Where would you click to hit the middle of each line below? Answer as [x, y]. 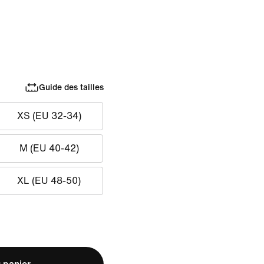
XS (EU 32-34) [49, 116]
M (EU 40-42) [49, 148]
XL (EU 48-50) [49, 181]
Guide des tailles [71, 87]
